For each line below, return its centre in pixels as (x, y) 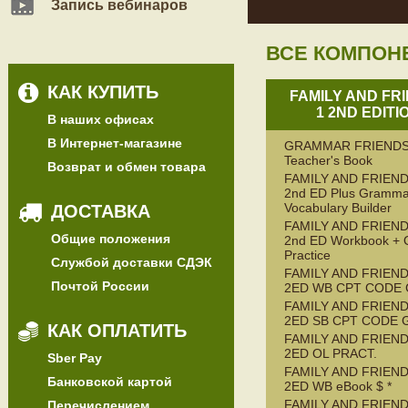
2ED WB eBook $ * (338, 387)
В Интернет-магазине (115, 143)
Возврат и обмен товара (127, 167)
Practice (307, 255)
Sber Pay (75, 358)
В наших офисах (101, 119)
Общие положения (111, 239)
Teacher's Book (328, 161)
